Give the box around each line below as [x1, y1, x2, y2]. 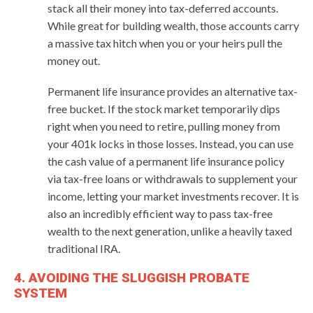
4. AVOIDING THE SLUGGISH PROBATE [14, 269, 249, 286]
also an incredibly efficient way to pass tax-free [48, 206, 272, 220]
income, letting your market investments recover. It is [48, 189, 299, 203]
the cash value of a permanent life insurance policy [48, 154, 284, 168]
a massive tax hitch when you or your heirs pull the [48, 36, 282, 50]
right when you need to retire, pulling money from [48, 119, 280, 133]
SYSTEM [14, 284, 67, 301]
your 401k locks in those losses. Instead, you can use [48, 136, 293, 150]
